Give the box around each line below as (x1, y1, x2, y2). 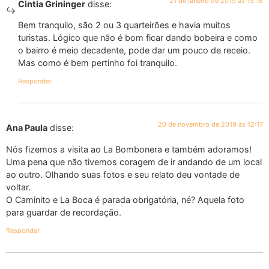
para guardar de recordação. (6, 207, 121, 217)
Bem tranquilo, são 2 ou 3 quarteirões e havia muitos (18, 20, 231, 31)
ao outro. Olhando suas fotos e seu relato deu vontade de (6, 169, 240, 180)
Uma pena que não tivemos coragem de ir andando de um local (6, 156, 262, 167)
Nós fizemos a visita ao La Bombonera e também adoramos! (6, 144, 252, 154)
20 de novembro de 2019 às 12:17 (158, 120, 263, 129)
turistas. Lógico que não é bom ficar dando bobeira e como (18, 32, 258, 43)
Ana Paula (6, 122, 47, 133)
